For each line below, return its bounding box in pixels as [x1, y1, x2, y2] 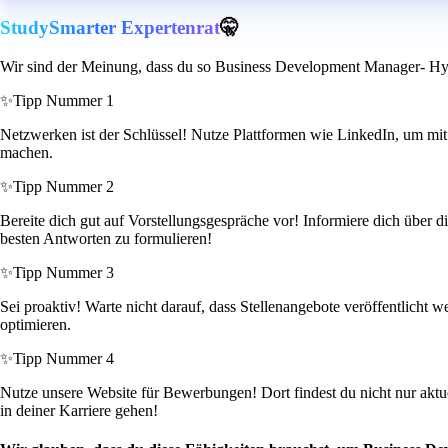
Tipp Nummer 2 [13, 178, 114, 196]
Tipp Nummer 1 [13, 92, 114, 110]
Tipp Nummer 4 [13, 350, 114, 368]
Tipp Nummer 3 [13, 264, 114, 282]
